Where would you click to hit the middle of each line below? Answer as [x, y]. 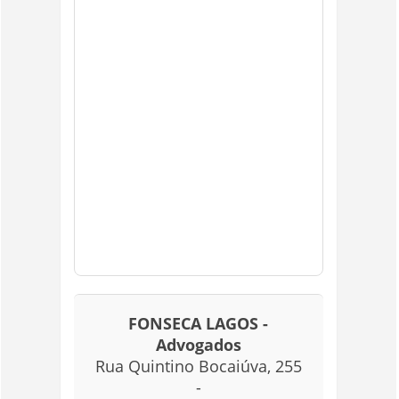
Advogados [198, 345]
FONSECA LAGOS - [199, 323]
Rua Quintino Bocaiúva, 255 [198, 366]
